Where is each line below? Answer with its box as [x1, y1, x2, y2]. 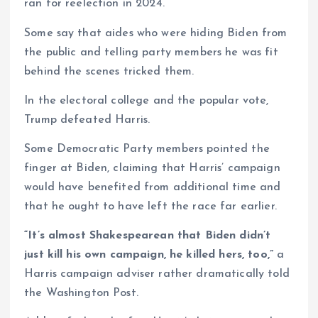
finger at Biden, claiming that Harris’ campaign [24, 162, 280, 174]
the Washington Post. [24, 287, 138, 299]
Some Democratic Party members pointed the [24, 143, 270, 155]
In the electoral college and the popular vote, [24, 94, 269, 106]
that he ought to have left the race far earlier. [24, 200, 277, 212]
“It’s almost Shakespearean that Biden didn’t [24, 229, 271, 241]
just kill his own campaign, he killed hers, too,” [24, 248, 273, 261]
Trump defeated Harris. [24, 114, 150, 126]
